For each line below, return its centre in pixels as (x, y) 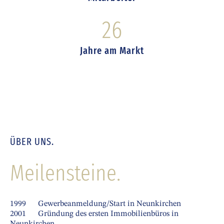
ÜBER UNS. (32, 141)
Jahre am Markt (112, 50)
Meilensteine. (65, 173)
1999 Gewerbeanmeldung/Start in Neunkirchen (95, 204)
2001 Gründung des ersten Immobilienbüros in (94, 214)
